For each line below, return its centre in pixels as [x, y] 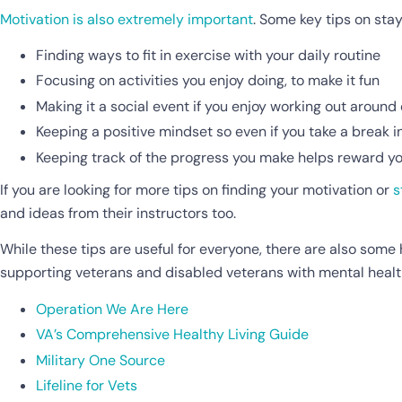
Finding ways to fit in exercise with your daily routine [208, 55]
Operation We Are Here [112, 309]
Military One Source [100, 360]
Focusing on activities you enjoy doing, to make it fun [208, 81]
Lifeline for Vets [87, 386]
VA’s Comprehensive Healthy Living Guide [172, 335]
